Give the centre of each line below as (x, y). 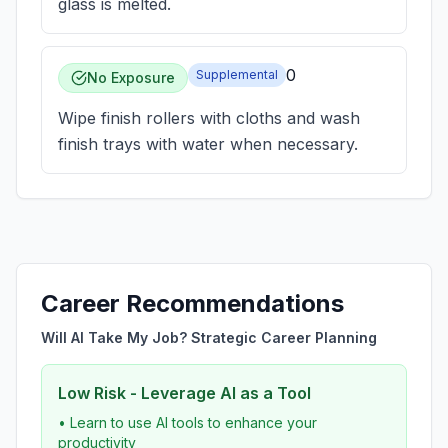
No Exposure (131, 77)
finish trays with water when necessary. (208, 144)
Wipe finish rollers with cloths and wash (209, 118)
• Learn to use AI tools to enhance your (187, 422)
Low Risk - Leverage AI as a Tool (184, 393)
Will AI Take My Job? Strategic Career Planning (209, 337)
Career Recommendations (192, 303)
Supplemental (237, 74)
